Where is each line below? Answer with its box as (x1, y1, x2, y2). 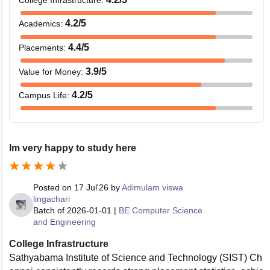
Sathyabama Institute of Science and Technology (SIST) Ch (9, 252, 262, 263)
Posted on (33, 182, 74, 192)
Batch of (33, 205, 64, 215)
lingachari (33, 193, 70, 204)
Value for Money (19, 66, 81, 77)
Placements (19, 42, 63, 52)
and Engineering (33, 216, 96, 227)
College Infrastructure (9, 238, 108, 249)
